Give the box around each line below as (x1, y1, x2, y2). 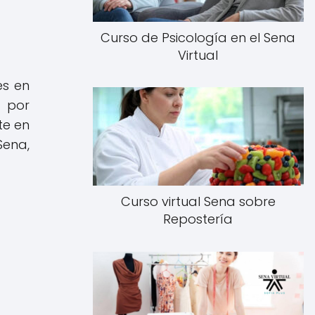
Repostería (163, 210, 233, 229)
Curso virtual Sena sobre (120, 193, 276, 211)
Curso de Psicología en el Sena (101, 28, 296, 46)
